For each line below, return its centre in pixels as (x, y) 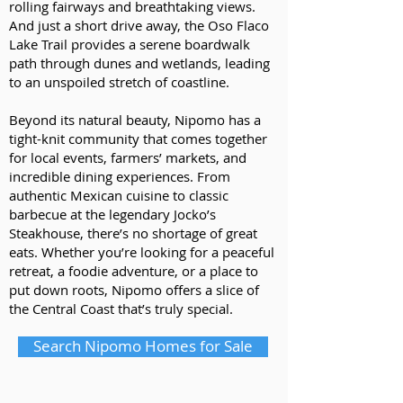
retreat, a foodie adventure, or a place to (134, 271)
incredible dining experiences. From (120, 176)
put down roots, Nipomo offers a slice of (134, 290)
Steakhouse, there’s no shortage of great (133, 233)
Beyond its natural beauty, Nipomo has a (135, 120)
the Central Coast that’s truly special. (121, 309)
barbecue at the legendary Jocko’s (112, 214)
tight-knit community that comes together (138, 139)
